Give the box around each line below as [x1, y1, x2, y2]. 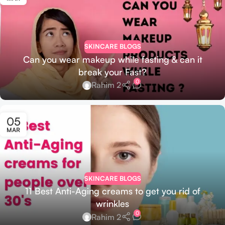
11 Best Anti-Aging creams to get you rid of [25, 185, 200, 197]
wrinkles [96, 198, 129, 209]
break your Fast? [78, 66, 147, 77]
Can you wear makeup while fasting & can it [23, 53, 202, 65]
